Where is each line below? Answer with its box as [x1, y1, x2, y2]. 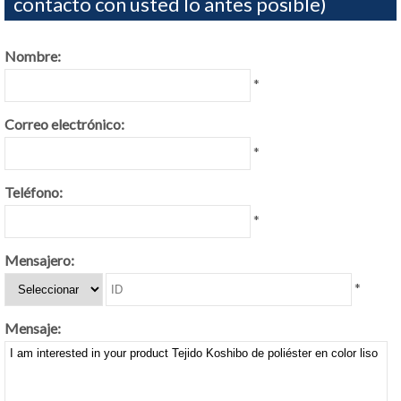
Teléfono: [4, 183, 63, 200]
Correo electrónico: [4, 115, 124, 132]
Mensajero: [4, 252, 74, 269]
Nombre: [4, 47, 61, 64]
